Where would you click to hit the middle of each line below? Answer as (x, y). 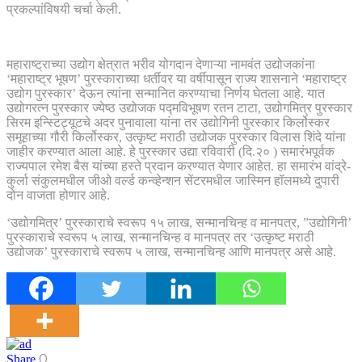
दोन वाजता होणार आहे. (58, 195)
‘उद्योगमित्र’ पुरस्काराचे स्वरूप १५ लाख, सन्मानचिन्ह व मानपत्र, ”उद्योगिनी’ (179, 222)
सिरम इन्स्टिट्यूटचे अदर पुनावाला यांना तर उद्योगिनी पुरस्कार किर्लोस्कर (168, 122)
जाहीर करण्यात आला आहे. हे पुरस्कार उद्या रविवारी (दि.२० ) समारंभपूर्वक (170, 151)
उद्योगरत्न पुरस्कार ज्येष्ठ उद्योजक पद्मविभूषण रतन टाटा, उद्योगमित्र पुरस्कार (179, 107)
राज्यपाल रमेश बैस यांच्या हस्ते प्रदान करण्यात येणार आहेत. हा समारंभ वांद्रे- (179, 166)
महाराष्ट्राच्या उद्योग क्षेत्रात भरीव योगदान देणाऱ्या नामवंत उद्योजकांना (161, 64)
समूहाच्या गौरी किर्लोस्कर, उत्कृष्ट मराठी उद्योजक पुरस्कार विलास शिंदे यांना (176, 137)
